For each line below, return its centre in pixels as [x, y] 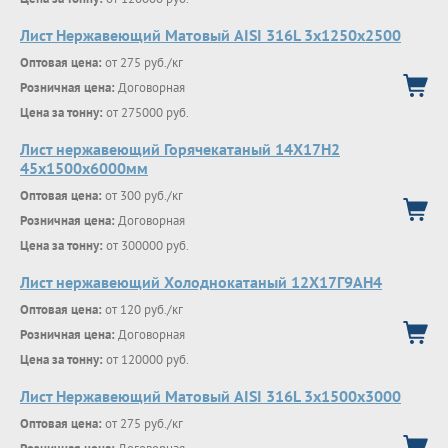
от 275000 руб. [146, 112]
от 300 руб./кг [142, 195]
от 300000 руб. [146, 245]
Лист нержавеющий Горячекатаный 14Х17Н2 [180, 149]
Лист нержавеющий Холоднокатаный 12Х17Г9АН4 [201, 282]
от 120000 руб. [146, 359]
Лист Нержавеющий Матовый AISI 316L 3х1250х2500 [210, 35]
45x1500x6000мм [84, 168]
